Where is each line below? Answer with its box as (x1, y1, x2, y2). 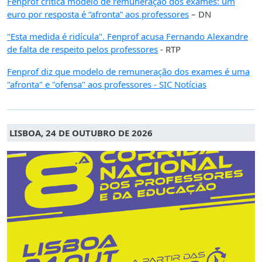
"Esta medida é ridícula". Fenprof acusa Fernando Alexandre (7, 30, 248, 43)
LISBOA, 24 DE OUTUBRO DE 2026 (9, 127, 153, 139)
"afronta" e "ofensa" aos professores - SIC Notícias (7, 78, 206, 91)
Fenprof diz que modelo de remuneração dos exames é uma (7, 65, 250, 78)
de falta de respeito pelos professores (7, 43, 158, 56)
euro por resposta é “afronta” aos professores (7, 8, 189, 20)
